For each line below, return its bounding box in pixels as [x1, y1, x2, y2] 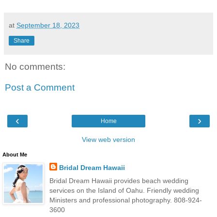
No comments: [5, 61, 65, 72]
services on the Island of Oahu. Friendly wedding [49, 186, 199, 194]
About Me [2, 151, 27, 157]
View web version [82, 135, 135, 143]
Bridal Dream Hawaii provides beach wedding [49, 176, 188, 185]
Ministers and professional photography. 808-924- [49, 196, 202, 204]
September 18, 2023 [16, 21, 79, 29]
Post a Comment [5, 82, 75, 93]
